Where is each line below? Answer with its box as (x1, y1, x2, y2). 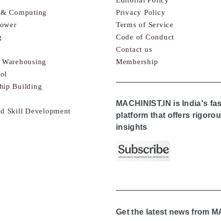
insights (116, 122, 147, 132)
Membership (116, 57, 158, 66)
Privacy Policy (116, 8, 166, 16)
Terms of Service (116, 20, 174, 29)
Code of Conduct (116, 33, 174, 41)
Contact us (116, 45, 152, 53)
